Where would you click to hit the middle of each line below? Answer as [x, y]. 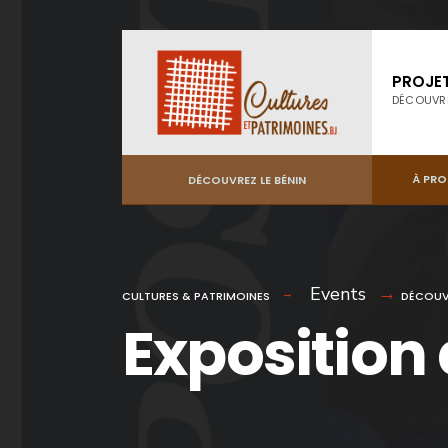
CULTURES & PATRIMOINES [196, 296]
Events [338, 294]
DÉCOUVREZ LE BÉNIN [247, 179]
